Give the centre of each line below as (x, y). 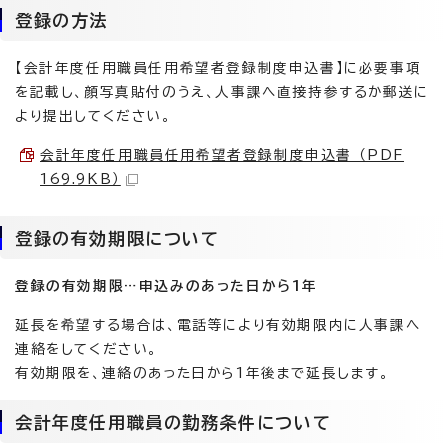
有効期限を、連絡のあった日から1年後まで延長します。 (202, 373)
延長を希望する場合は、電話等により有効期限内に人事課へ (218, 325)
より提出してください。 (93, 116)
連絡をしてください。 (86, 349)
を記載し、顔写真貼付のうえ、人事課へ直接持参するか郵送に (222, 92)
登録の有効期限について (117, 238)
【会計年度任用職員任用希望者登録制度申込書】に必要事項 (218, 68)
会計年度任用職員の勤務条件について (173, 422)
